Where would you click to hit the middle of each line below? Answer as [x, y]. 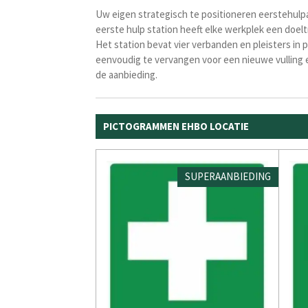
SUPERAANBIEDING [228, 177]
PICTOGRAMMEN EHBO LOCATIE [176, 126]
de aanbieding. [126, 74]
